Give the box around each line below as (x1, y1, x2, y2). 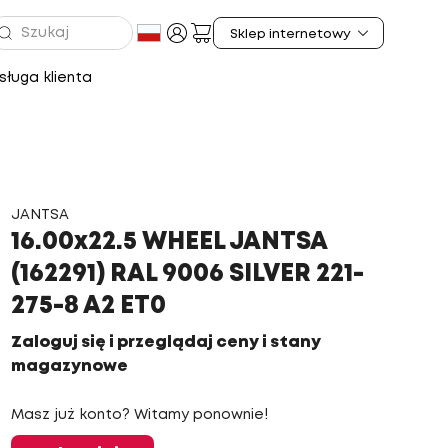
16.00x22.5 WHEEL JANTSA (10, 232, 327, 253)
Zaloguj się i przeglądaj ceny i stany (10, 335, 321, 350)
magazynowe (10, 359, 128, 374)
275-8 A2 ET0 (10, 296, 166, 317)
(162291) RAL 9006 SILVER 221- (10, 264, 364, 285)
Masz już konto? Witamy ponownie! (10, 409, 268, 421)
